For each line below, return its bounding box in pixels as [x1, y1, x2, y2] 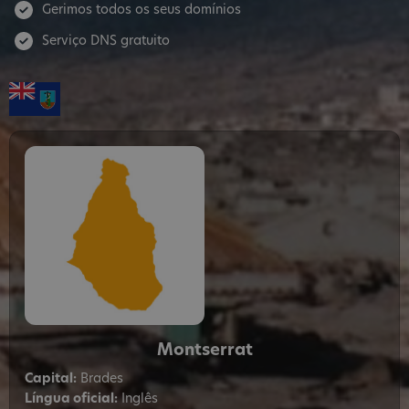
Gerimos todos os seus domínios [42, 3, 241, 17]
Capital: [25, 372, 77, 386]
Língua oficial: [25, 392, 118, 406]
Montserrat [157, 341, 253, 360]
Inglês [118, 392, 158, 406]
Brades [77, 372, 123, 386]
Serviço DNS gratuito [42, 35, 170, 49]
